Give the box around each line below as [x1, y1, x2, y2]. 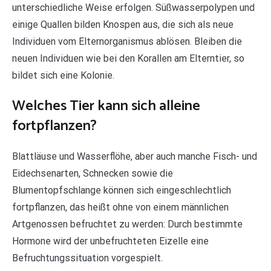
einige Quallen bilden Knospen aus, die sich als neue [12, 19, 233, 31]
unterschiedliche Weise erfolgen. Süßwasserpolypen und [12, 2, 255, 14]
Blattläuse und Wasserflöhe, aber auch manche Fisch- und [12, 151, 257, 163]
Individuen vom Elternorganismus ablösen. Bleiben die [12, 36, 242, 48]
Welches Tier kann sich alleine [12, 94, 200, 119]
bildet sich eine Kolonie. [12, 70, 114, 82]
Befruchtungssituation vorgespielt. [12, 252, 163, 264]
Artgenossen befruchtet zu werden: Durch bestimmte [12, 218, 243, 230]
